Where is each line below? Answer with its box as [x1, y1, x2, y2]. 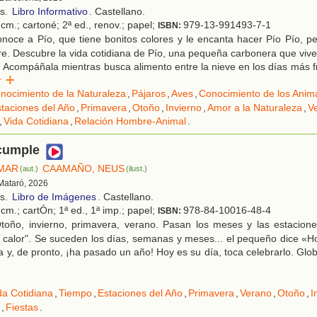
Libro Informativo [12, 6, 88, 18]
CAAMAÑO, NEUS [42, 163, 125, 175]
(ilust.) [126, 164, 148, 173]
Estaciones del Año [98, 287, 183, 299]
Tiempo [59, 287, 92, 299]
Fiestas [6, 301, 38, 313]
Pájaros [132, 88, 166, 100]
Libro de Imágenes [12, 191, 96, 203]
